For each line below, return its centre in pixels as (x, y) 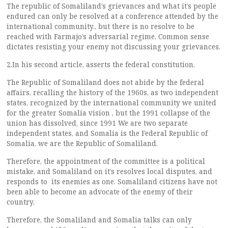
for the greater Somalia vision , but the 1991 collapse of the (108, 113)
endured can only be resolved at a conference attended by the (112, 16)
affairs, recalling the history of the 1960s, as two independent (112, 92)
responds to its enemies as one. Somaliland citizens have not (112, 181)
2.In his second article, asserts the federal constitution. (101, 64)
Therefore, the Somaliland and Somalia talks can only (99, 220)
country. (21, 202)
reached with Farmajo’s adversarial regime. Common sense (108, 36)
